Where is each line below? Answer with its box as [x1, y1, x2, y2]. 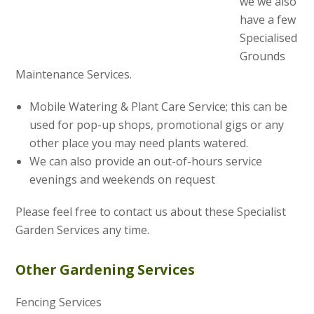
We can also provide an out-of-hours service [29, 153, 263, 169]
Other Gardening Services [15, 259, 196, 279]
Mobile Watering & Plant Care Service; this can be [29, 98, 288, 114]
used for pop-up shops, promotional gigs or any [29, 116, 285, 132]
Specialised [240, 29, 298, 46]
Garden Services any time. [15, 221, 150, 238]
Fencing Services [15, 294, 102, 310]
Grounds [240, 48, 286, 64]
